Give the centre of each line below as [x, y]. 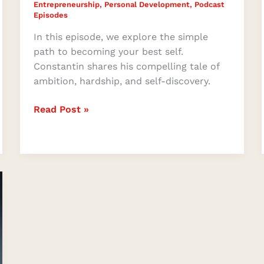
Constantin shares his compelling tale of [126, 67]
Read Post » [61, 109]
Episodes [50, 15]
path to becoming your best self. [108, 52]
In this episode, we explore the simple [121, 37]
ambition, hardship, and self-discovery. [122, 81]
